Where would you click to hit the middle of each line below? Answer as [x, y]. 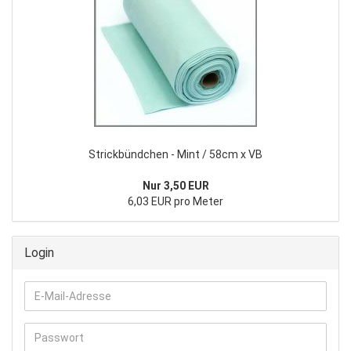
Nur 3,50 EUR [175, 186]
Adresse [55, 327]
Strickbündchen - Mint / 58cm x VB [175, 154]
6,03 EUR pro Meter [175, 201]
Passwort [58, 338]
